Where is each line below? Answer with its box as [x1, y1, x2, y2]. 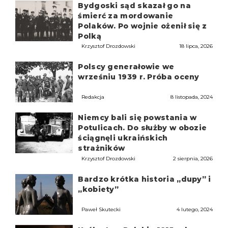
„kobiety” [78, 184, 119, 194]
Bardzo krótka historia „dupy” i [78, 174, 211, 184]
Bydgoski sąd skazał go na [78, 1, 191, 10]
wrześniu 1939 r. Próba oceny [78, 72, 199, 82]
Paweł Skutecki [81, 206, 121, 213]
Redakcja [81, 94, 105, 101]
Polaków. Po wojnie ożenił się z [78, 21, 207, 31]
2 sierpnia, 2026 [173, 155, 213, 162]
